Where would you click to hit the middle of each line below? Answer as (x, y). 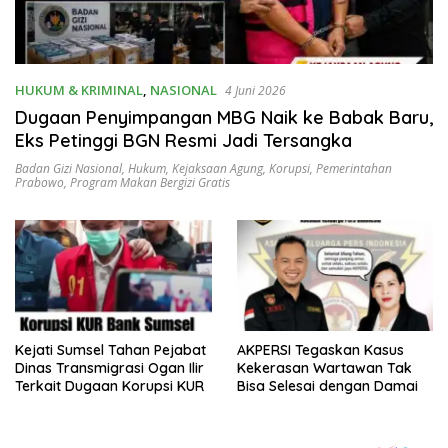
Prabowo (39, 183)
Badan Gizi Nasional (68, 169)
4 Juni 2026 (255, 91)
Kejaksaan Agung (217, 169)
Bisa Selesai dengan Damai (327, 385)
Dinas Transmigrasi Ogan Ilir (109, 367)
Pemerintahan (354, 169)
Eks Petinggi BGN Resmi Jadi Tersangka (183, 141)
